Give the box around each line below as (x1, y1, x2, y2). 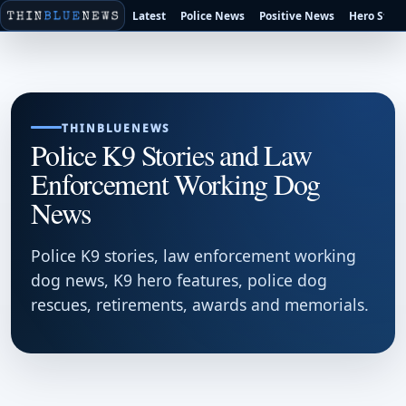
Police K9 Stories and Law (31, 135, 312, 175)
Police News (180, 7, 246, 23)
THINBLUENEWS (62, 120, 170, 135)
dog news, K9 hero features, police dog (31, 269, 328, 292)
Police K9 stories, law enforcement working (31, 245, 357, 267)
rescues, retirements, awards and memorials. (31, 294, 370, 316)
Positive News (259, 7, 335, 23)
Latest (132, 7, 167, 23)
